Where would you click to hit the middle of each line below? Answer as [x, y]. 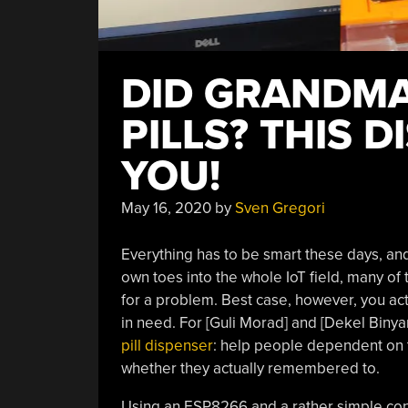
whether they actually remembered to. [250, 368]
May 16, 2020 [166, 208]
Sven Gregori [280, 208]
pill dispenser [167, 345]
